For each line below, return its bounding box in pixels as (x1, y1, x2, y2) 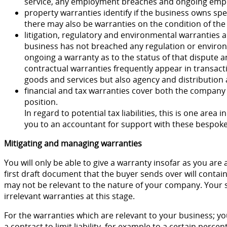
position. (24, 96, 58, 107)
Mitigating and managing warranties (4, 137, 142, 149)
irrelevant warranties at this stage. (4, 190, 135, 202)
